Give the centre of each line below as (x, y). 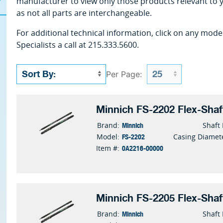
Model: (108, 137)
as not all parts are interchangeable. (84, 13)
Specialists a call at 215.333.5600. (78, 45)
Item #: (108, 148)
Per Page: (124, 74)
